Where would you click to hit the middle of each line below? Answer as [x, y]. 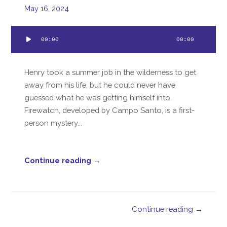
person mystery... [53, 123]
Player [22, 44]
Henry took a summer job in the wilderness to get [110, 72]
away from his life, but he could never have [100, 85]
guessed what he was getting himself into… [99, 98]
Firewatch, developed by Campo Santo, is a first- [110, 110]
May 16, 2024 [47, 9]
